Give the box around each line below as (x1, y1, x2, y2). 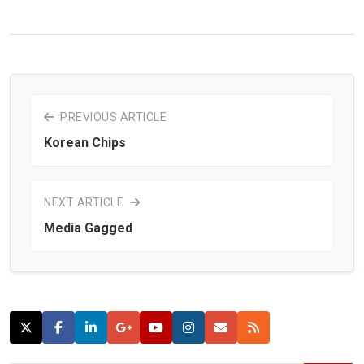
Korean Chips (44, 134, 126, 150)
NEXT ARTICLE (44, 195, 127, 209)
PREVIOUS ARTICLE (57, 110, 167, 123)
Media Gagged (44, 219, 132, 236)
